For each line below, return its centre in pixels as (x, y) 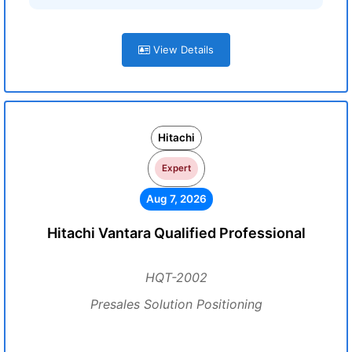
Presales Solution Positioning (176, 304)
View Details (182, 49)
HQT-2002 (176, 277)
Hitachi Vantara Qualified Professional (176, 233)
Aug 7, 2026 (176, 199)
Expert (176, 168)
